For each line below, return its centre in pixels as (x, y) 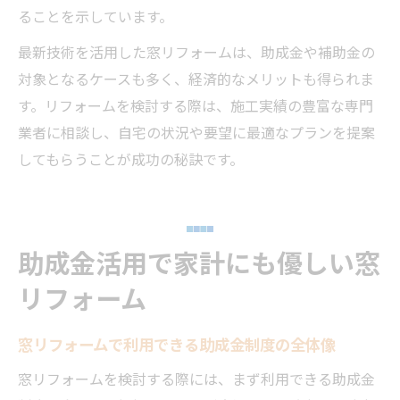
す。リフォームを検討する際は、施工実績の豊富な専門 (196, 105)
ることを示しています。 (96, 16)
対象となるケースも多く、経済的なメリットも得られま (196, 78)
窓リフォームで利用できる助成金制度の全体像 (177, 344)
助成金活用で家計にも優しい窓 (199, 261)
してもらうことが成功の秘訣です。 (131, 158)
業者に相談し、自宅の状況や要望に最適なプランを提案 (196, 132)
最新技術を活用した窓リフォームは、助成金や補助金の (196, 51)
